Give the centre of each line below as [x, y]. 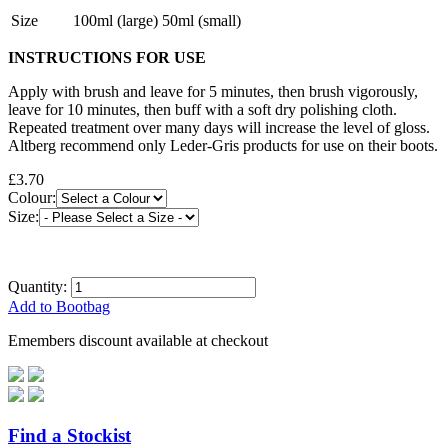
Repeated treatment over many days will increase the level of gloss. [219, 127]
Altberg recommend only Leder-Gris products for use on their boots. [223, 145]
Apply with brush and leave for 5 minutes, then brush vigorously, [213, 91]
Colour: [32, 197]
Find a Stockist [69, 435]
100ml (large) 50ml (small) [157, 20]
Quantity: [39, 286]
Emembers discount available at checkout [138, 340]
